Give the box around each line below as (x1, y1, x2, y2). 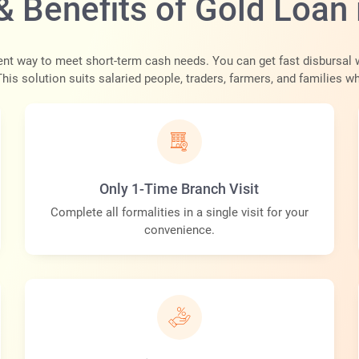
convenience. (143, 223, 215, 238)
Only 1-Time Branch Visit (99, 180, 260, 198)
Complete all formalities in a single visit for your (50, 205, 309, 220)
